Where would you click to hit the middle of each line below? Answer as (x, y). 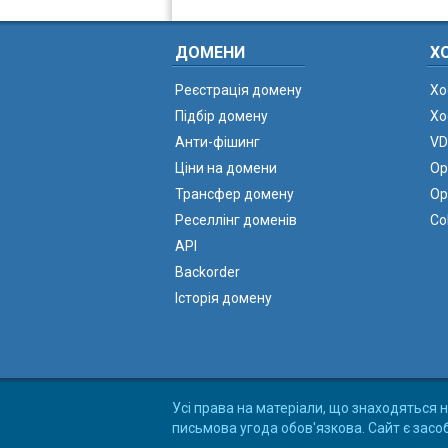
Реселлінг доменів (236, 220)
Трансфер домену (234, 194)
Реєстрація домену (238, 90)
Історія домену (223, 298)
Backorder (207, 272)
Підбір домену (221, 116)
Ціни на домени (226, 168)
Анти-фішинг (217, 142)
